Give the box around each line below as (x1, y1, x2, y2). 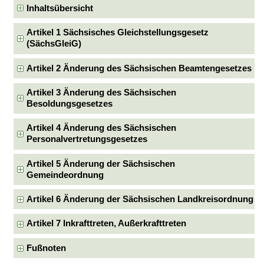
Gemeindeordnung (27, 170, 104, 180)
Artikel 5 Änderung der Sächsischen (27, 159, 176, 169)
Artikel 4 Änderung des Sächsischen (27, 123, 177, 133)
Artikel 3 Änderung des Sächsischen (27, 87, 177, 97)
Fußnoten (27, 243, 67, 253)
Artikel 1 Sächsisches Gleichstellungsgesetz (27, 28, 209, 38)
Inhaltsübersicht (27, 4, 94, 13)
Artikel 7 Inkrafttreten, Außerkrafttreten (27, 219, 187, 229)
